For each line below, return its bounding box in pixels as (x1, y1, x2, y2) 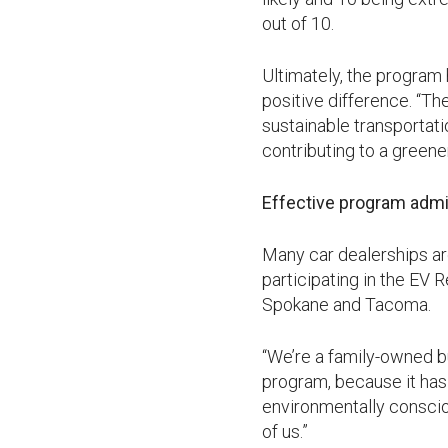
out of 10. (262, 13, 334, 34)
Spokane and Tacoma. (262, 294, 431, 315)
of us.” (262, 421, 308, 442)
